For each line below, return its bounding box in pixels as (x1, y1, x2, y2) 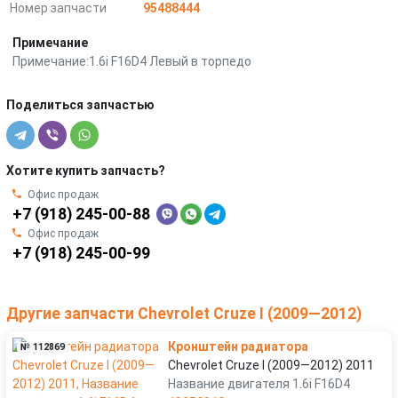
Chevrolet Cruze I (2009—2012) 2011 (168, 357, 374, 372)
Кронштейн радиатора (168, 338, 308, 354)
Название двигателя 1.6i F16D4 (168, 376, 350, 391)
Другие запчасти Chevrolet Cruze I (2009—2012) (6, 304, 362, 322)
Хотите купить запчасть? (6, 163, 165, 178)
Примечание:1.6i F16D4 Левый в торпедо (12, 53, 251, 68)
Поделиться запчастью (6, 97, 155, 112)
